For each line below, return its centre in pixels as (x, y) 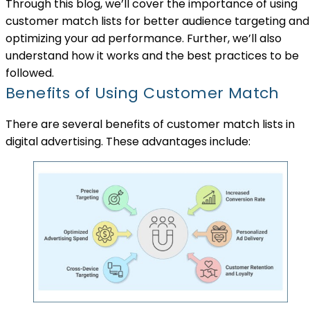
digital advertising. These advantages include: (128, 141)
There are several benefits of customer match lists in (150, 124)
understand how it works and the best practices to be (152, 55)
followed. (30, 73)
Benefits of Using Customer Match (143, 93)
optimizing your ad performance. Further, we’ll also (144, 38)
